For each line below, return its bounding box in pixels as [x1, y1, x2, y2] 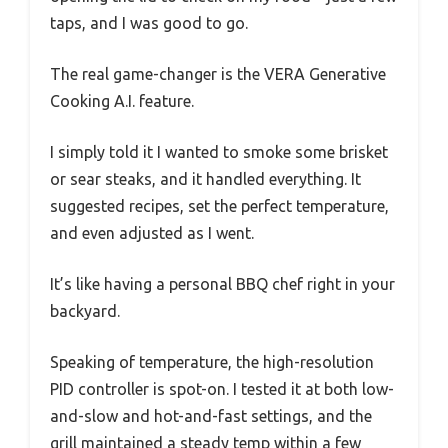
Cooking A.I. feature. [50, 91, 194, 110]
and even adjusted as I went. [50, 223, 254, 242]
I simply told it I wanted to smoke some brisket [50, 142, 388, 161]
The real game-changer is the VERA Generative [50, 64, 386, 83]
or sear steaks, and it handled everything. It [50, 169, 361, 188]
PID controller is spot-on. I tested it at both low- [50, 379, 394, 398]
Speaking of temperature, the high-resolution [50, 352, 374, 371]
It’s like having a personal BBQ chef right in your [50, 274, 395, 293]
